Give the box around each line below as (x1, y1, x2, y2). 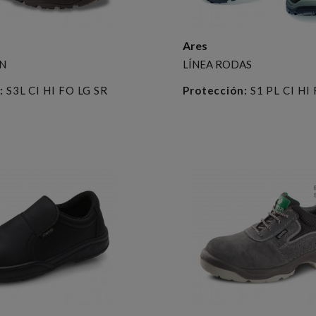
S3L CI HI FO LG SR (3, 83, 109, 97)
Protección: (182, 83, 248, 97)
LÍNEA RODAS (182, 57, 252, 71)
